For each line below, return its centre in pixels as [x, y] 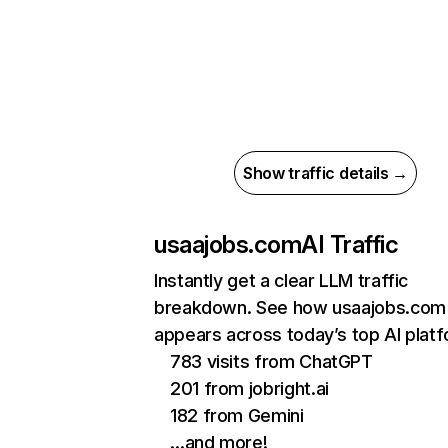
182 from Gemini [237, 415]
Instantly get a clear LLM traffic [281, 280]
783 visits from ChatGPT [271, 361]
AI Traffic [350, 244]
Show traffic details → [325, 173]
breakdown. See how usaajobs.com [300, 307]
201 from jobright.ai [249, 388]
